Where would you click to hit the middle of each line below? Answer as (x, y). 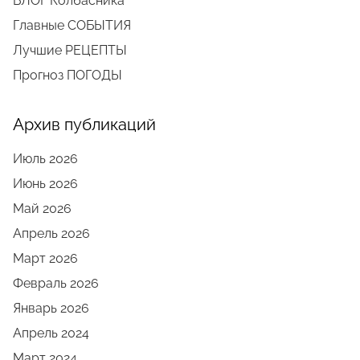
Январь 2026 (51, 308)
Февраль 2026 (56, 283)
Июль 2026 (45, 159)
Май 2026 (42, 209)
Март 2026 (45, 258)
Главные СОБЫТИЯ (72, 25)
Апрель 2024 (51, 333)
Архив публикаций (84, 125)
